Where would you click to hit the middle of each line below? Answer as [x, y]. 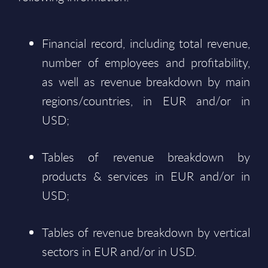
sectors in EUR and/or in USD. [119, 252]
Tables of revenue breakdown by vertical [146, 232]
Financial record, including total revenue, [146, 43]
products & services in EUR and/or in [146, 176]
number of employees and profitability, [146, 63]
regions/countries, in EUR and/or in [146, 101]
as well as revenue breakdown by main [146, 82]
